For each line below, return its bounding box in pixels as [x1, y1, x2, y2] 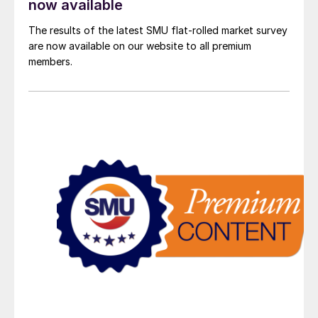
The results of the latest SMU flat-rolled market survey [28, 24, 287, 37]
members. [28, 55, 72, 68]
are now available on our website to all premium [28, 40, 251, 53]
